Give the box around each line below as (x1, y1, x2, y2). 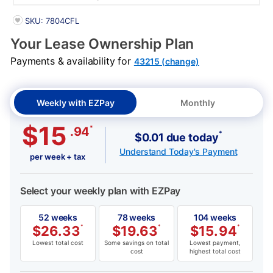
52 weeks (38, 212, 77, 223)
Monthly (180, 97, 215, 108)
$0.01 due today (135, 130, 219, 144)
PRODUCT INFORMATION (12, 15, 119, 26)
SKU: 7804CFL (24, 16, 79, 26)
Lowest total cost (32, 239, 83, 247)
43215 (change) (133, 56, 199, 67)
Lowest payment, (190, 239, 241, 247)
